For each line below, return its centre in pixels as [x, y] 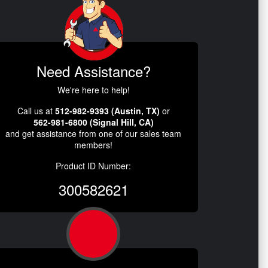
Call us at [36, 111]
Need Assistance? [93, 71]
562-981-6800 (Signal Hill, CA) [93, 122]
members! [93, 145]
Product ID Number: [93, 166]
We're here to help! [93, 90]
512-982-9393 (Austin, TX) [107, 111]
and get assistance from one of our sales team [93, 134]
